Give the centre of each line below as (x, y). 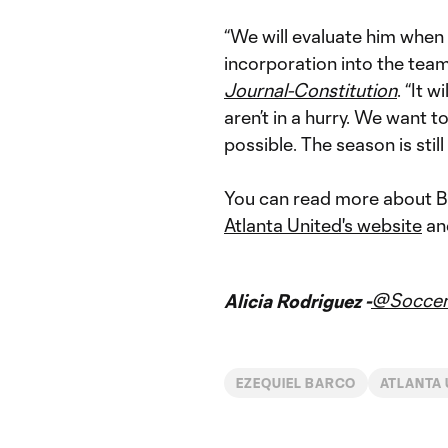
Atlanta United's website (323, 225)
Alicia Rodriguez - (297, 301)
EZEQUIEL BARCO (296, 383)
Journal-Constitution (310, 90)
